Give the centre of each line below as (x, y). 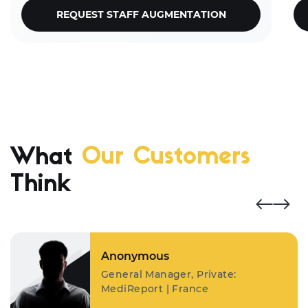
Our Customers (166, 158)
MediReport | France (155, 288)
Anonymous (135, 256)
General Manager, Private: (169, 274)
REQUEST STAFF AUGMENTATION (141, 14)
